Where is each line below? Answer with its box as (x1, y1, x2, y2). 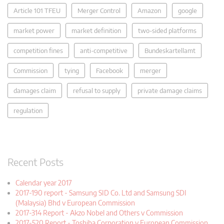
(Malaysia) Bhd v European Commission (15, 198, 135, 207)
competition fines (13, 46, 63, 54)
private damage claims (137, 86, 202, 94)
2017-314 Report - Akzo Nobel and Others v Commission (15, 208, 183, 217)
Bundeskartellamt (144, 46, 195, 54)
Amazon (137, 6, 161, 14)
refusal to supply (73, 86, 120, 94)
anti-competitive (80, 46, 127, 54)
